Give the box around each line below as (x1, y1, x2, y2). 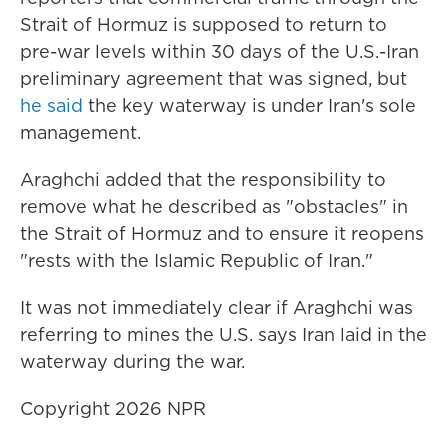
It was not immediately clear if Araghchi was (20, 295, 413, 320)
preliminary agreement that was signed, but (20, 66, 407, 91)
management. (20, 120, 141, 145)
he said (20, 93, 83, 118)
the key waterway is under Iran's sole (83, 93, 416, 118)
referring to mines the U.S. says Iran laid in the (20, 322, 427, 347)
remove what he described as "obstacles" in (20, 194, 408, 219)
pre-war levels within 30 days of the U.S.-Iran (20, 39, 419, 64)
